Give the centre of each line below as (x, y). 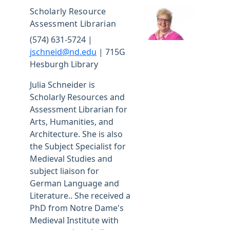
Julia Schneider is (62, 85)
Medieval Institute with (74, 220)
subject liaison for (64, 171)
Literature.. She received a (80, 196)
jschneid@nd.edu (63, 52)
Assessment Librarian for (79, 109)
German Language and (74, 183)
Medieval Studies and (71, 159)
